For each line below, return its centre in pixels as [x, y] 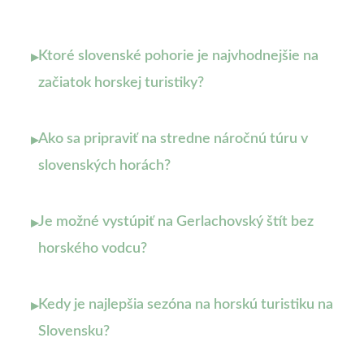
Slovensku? [74, 332]
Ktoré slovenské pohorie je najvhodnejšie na [178, 56]
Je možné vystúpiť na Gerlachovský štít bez [176, 222]
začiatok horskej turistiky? [121, 83]
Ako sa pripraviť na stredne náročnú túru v [173, 139]
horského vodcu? [93, 249]
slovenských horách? [104, 166]
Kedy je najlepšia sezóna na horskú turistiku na [186, 305]
